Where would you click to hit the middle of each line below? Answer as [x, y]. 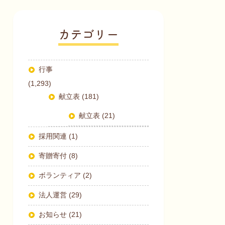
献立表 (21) [97, 116]
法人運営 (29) [61, 195]
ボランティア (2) [66, 176]
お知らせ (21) [61, 215]
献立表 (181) [79, 97]
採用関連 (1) [59, 136]
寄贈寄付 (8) [59, 156]
